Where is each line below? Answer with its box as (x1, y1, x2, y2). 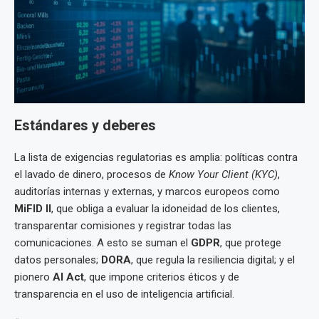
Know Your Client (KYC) (169, 167, 278, 181)
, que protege (220, 236, 281, 249)
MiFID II (14, 202, 51, 215)
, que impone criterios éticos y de (84, 270, 239, 283)
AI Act (53, 270, 84, 283)
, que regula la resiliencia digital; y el (131, 253, 295, 266)
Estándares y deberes (14, 116, 156, 134)
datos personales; (14, 253, 101, 266)
